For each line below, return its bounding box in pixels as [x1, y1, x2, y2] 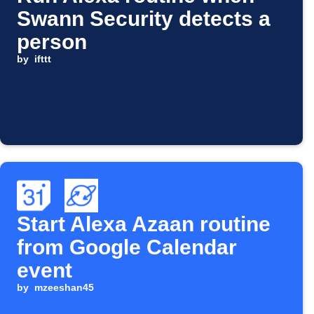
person [17, 30, 87, 54]
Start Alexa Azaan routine [17, 212, 271, 236]
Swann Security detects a [17, 7, 271, 31]
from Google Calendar [17, 235, 237, 259]
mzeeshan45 [34, 282, 94, 294]
